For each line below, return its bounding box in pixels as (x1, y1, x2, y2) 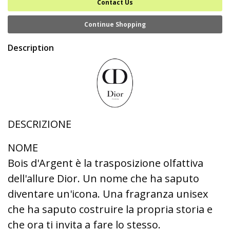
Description (8, 42, 54, 53)
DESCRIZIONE (8, 117, 71, 131)
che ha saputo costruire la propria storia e (8, 202, 213, 216)
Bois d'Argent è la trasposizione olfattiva (8, 156, 203, 170)
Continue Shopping (84, 20, 146, 29)
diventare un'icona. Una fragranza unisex (8, 187, 208, 201)
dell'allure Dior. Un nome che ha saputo (8, 171, 199, 185)
